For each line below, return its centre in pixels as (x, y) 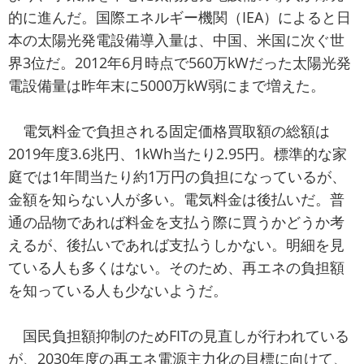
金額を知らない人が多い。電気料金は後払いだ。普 (176, 199)
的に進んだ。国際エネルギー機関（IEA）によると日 (180, 17)
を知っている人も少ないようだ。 (118, 290)
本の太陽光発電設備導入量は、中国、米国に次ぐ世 (176, 40)
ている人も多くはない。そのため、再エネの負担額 (176, 268)
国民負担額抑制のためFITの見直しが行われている (179, 336)
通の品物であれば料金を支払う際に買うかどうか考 (176, 222)
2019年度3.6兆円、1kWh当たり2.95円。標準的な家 (178, 154)
